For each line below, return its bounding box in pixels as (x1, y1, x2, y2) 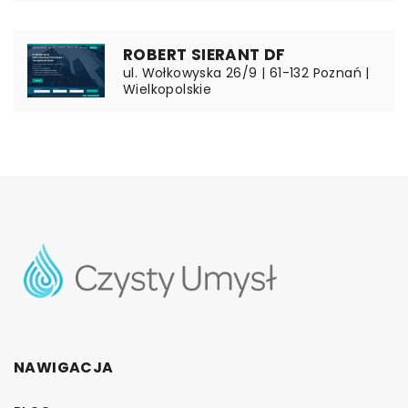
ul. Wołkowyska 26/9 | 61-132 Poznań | (123, 63, 370, 82)
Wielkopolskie (123, 79, 212, 98)
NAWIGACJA (14, 356, 114, 378)
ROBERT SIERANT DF (123, 43, 286, 66)
